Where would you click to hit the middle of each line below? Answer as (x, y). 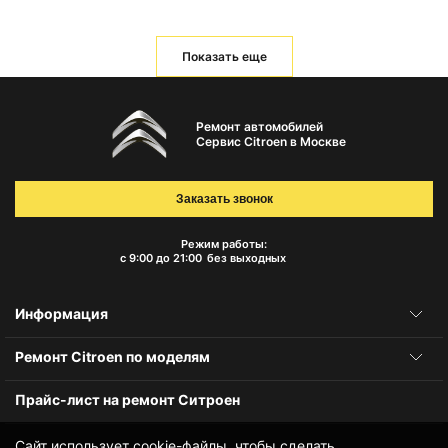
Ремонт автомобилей (259, 126)
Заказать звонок (224, 199)
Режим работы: (224, 244)
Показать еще (224, 56)
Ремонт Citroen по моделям (112, 357)
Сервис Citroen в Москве (270, 141)
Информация (61, 314)
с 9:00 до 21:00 (160, 258)
